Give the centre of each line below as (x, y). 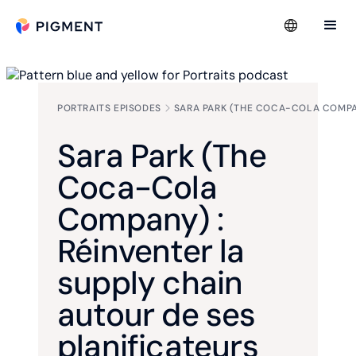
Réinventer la (151, 251)
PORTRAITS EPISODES (109, 108)
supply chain (150, 283)
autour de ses (157, 315)
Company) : (140, 219)
